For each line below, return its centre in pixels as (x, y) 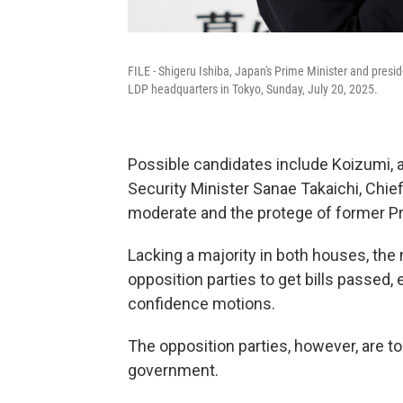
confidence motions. (201, 304)
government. (173, 370)
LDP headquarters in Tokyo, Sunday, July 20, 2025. (253, 89)
